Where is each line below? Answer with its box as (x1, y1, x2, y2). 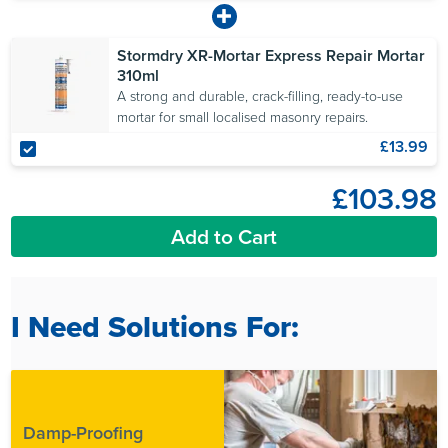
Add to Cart (171, 220, 277, 252)
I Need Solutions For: (11, 304, 300, 349)
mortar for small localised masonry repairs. (117, 106, 369, 128)
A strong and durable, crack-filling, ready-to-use (117, 85, 404, 107)
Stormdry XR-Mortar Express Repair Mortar (117, 43, 426, 67)
